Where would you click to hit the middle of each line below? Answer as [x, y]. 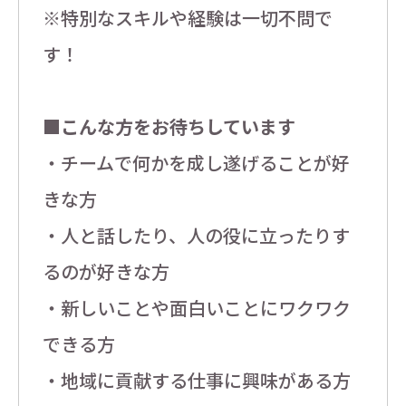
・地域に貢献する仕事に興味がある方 [196, 381]
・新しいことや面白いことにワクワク [196, 308]
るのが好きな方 [106, 272]
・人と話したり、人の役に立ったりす [196, 236]
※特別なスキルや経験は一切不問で [187, 18]
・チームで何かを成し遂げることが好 [196, 163]
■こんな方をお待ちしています [169, 127]
